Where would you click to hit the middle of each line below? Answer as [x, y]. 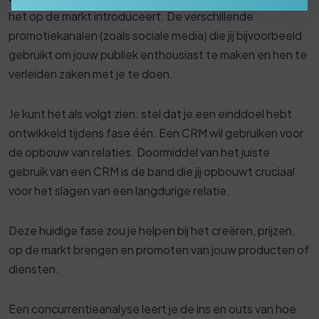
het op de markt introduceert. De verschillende [131, 16]
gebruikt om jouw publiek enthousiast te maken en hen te [158, 55]
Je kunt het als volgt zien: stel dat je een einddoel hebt [150, 114]
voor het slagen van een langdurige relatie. [119, 191]
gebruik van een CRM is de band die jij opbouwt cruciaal [152, 172]
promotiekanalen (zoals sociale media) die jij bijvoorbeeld [155, 36]
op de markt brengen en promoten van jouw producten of [159, 250]
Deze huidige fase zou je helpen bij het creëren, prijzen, [152, 231]
